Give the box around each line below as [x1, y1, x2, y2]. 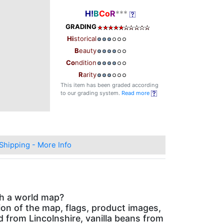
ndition [75, 58, 96, 67]
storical [74, 34, 96, 43]
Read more [121, 89, 151, 97]
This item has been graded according [60, 81, 158, 89]
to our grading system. [60, 89, 121, 97]
